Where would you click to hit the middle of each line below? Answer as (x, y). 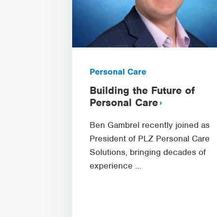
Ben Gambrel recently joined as (149, 125)
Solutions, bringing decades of (147, 152)
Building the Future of (142, 90)
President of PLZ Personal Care (149, 138)
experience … (115, 165)
